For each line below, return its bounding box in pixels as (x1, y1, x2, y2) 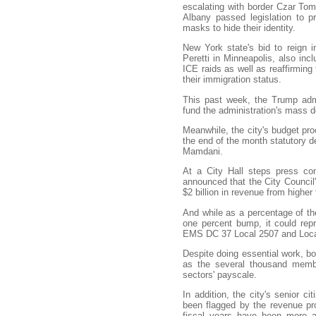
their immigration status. (183, 74, 281, 85)
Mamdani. (183, 145, 223, 157)
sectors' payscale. (183, 269, 257, 280)
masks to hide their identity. (183, 22, 296, 33)
